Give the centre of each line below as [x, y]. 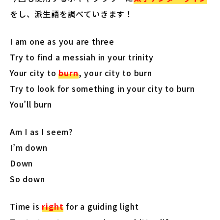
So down [27, 179]
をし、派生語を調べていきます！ [72, 14]
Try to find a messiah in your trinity [82, 57]
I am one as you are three [62, 41]
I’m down [29, 147]
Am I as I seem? [41, 131]
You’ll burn [31, 104]
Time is [26, 206]
